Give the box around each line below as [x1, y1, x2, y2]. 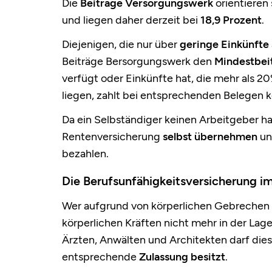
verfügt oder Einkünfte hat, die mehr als [62, 72, 257, 86]
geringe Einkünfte [180, 38, 269, 52]
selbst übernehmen [163, 130, 257, 144]
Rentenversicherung [62, 130, 163, 144]
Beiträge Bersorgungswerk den [62, 55, 214, 69]
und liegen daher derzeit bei [62, 13, 198, 27]
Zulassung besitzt [139, 250, 225, 264]
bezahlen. [62, 147, 109, 161]
